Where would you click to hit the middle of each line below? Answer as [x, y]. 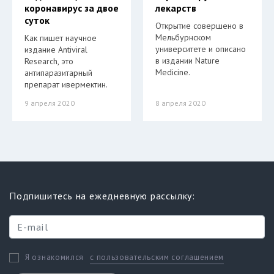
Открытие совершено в [199, 26]
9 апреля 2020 [50, 103]
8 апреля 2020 [180, 103]
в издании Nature [187, 61]
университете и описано [201, 49]
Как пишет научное [61, 38]
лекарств [176, 8]
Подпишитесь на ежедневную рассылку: [102, 196]
